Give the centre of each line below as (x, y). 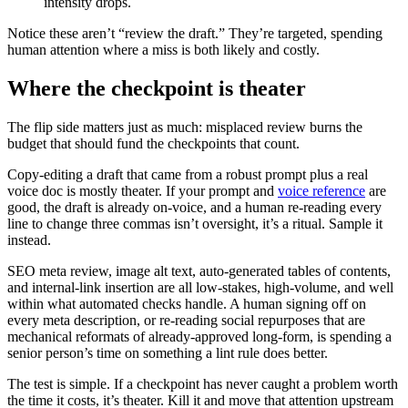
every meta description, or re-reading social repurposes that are (186, 320)
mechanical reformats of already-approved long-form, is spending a (199, 336)
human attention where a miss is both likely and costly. (163, 49)
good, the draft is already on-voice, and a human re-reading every (194, 207)
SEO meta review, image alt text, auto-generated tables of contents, (199, 270)
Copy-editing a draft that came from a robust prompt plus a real (188, 174)
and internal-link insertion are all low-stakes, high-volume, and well (200, 287)
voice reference (321, 190)
